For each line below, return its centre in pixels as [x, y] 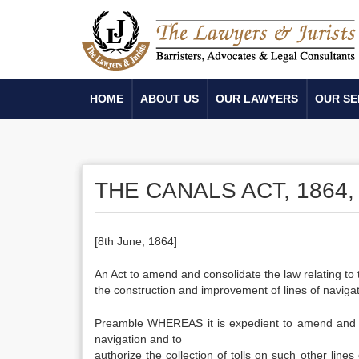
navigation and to [138, 339]
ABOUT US [169, 99]
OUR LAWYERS [257, 99]
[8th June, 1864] [136, 241]
